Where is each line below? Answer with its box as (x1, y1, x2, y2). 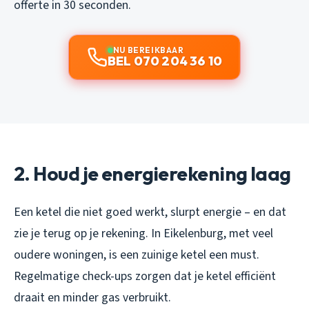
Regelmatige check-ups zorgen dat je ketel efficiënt (14, 267, 276, 285)
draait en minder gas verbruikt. (14, 288, 171, 306)
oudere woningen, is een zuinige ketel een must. (14, 246, 259, 263)
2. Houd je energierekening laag (14, 161, 291, 186)
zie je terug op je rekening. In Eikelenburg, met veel (14, 224, 273, 242)
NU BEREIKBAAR (112, 44, 184, 55)
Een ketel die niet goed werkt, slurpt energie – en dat (14, 203, 286, 221)
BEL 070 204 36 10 (107, 52, 223, 69)
